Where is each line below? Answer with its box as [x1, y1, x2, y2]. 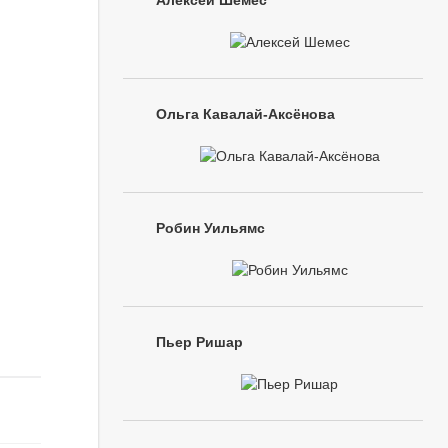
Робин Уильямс [156, 220, 265, 236]
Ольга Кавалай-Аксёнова [156, 106, 335, 122]
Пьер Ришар [156, 334, 243, 350]
